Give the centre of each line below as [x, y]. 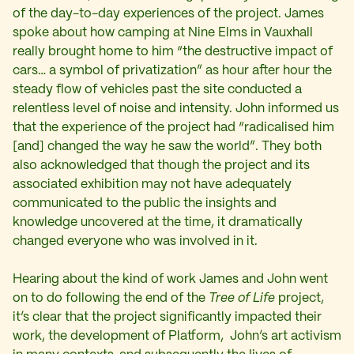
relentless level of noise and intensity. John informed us [176, 109]
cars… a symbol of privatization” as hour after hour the [172, 71]
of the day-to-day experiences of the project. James [168, 14]
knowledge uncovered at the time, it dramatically [158, 223]
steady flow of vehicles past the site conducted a [157, 90]
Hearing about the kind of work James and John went [170, 280]
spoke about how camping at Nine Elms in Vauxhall [163, 33]
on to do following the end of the [111, 299]
